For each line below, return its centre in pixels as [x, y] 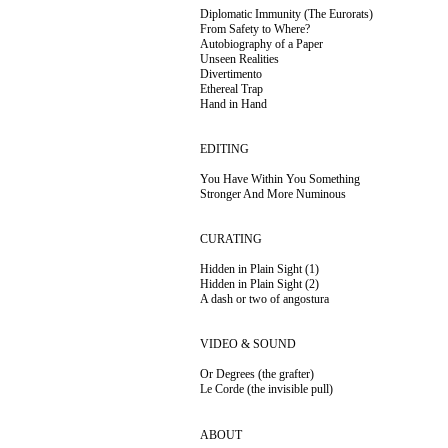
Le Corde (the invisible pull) [266, 389]
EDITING [224, 149]
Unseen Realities [239, 59]
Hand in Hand [233, 104]
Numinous [322, 194]
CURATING [231, 239]
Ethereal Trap [231, 89]
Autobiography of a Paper [261, 44]
